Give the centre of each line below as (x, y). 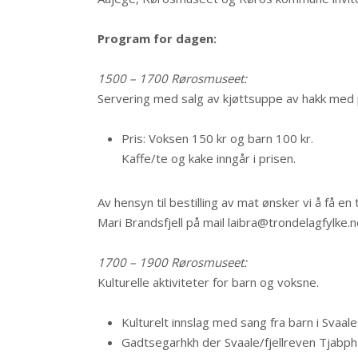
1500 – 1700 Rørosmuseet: (172, 78)
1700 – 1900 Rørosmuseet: (172, 262)
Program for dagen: (157, 38)
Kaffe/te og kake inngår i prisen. (209, 158)
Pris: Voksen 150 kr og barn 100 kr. (217, 138)
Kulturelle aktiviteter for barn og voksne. (208, 282)
